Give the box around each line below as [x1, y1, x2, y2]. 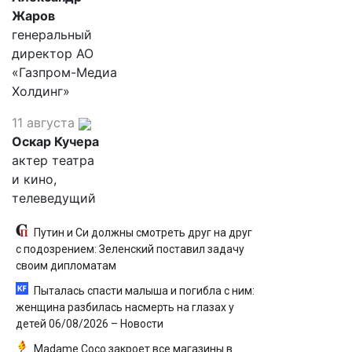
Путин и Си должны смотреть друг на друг [34, 226, 252, 239]
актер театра [12, 152, 94, 168]
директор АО [12, 46, 93, 61]
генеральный [12, 27, 92, 42]
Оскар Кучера [12, 134, 99, 149]
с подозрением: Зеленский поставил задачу [16, 243, 244, 255]
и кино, [12, 171, 57, 187]
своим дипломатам [16, 259, 116, 272]
